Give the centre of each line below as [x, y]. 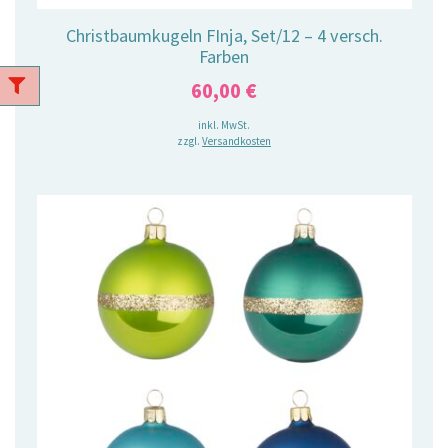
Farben [224, 56]
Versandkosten [236, 141]
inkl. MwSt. [224, 125]
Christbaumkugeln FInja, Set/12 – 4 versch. [224, 35]
